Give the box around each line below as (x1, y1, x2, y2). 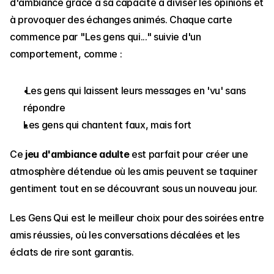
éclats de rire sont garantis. (10, 246, 134, 259)
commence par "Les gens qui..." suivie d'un (10, 31, 201, 43)
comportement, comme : (10, 48, 124, 61)
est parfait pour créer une (129, 148, 248, 161)
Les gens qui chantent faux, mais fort (23, 119, 192, 131)
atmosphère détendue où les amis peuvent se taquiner (10, 165, 257, 178)
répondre (23, 102, 65, 114)
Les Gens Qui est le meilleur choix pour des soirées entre (10, 212, 264, 224)
